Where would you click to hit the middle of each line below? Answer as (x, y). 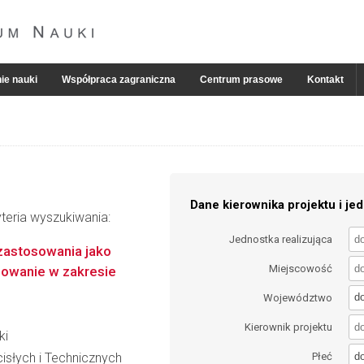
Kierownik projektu (289, 327)
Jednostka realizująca (281, 239)
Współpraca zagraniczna (119, 80)
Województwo (298, 297)
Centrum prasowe (241, 80)
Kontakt (325, 80)
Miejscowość (301, 268)
